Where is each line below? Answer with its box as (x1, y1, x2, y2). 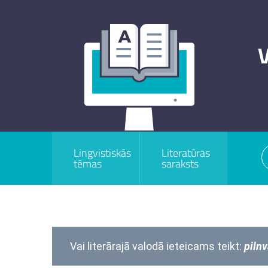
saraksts (162, 156, 199, 172)
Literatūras (162, 145, 211, 161)
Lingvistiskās (74, 145, 131, 161)
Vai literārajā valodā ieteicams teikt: (70, 240, 244, 252)
